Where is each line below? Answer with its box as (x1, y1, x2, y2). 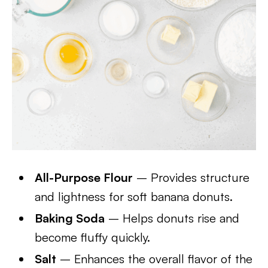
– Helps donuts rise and (105, 211, 240, 226)
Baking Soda (35, 211, 105, 226)
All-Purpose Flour (35, 170, 133, 185)
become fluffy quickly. (35, 230, 151, 245)
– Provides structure (133, 170, 250, 185)
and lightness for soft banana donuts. (35, 189, 233, 204)
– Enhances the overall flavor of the (56, 251, 253, 266)
